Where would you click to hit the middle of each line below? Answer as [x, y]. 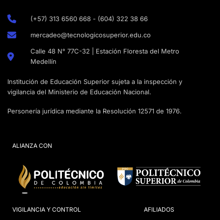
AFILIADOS [159, 210]
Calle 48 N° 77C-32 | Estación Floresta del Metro [105, 51]
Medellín [43, 61]
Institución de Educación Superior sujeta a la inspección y [95, 81]
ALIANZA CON [32, 146]
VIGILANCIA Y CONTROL [47, 210]
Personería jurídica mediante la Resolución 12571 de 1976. [95, 111]
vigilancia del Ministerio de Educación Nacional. [79, 92]
